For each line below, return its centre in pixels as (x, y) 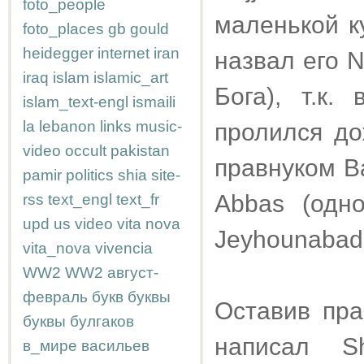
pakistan (140, 151)
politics (90, 175)
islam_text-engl (76, 102)
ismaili (154, 102)
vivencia (124, 248)
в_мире (50, 346)
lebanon (67, 126)
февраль (55, 297)
